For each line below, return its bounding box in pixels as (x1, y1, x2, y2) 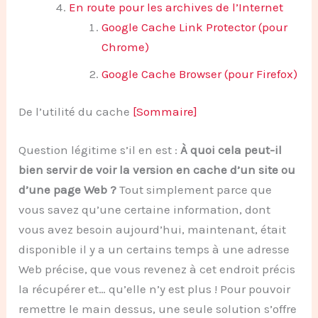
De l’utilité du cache (18, 104, 133, 119)
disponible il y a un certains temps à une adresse (18, 241, 290, 256)
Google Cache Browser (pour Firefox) (101, 66, 297, 81)
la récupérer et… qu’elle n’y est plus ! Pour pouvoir (18, 281, 291, 296)
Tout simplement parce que (116, 182, 273, 197)
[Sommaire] (133, 104, 198, 119)
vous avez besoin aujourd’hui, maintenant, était (18, 221, 287, 236)
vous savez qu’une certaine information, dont (18, 202, 271, 216)
